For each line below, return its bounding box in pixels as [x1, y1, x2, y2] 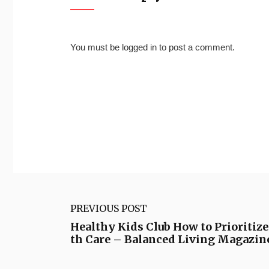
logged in [122, 42, 157, 53]
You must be [70, 42, 122, 53]
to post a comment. [157, 42, 235, 53]
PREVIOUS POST [70, 202, 147, 214]
